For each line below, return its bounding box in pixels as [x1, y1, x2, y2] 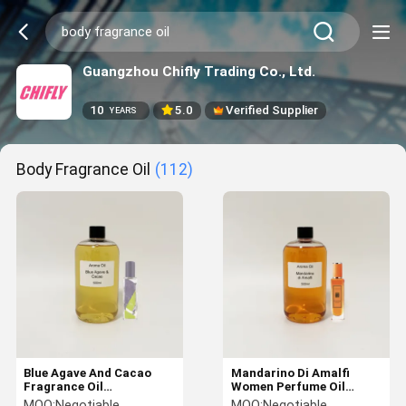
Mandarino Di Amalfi [230, 366, 350, 380]
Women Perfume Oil [230, 380, 345, 393]
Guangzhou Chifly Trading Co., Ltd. [82, 63, 315, 80]
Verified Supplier [226, 103, 319, 118]
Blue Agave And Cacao [24, 366, 152, 380]
